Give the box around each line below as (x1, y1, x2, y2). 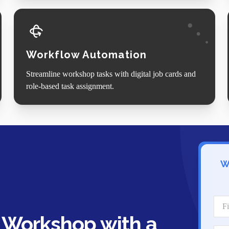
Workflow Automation (26, 48, 147, 61)
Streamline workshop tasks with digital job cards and (26, 69, 196, 78)
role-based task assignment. (26, 81, 114, 90)
